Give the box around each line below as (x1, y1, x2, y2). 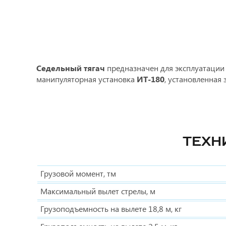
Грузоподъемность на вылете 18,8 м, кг (40, 203, 182, 214)
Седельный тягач (36, 63, 105, 73)
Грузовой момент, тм (40, 168, 116, 179)
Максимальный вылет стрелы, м (40, 186, 155, 196)
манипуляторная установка (36, 74, 137, 84)
